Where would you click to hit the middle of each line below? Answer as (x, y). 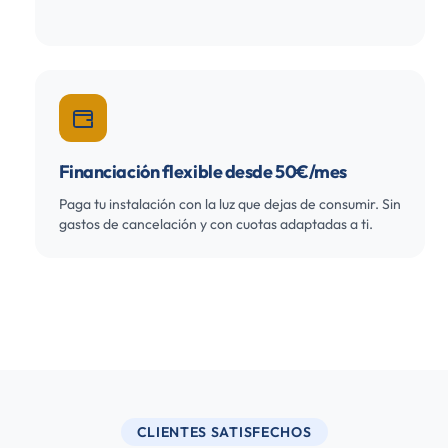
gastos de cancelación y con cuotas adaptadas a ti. (215, 224)
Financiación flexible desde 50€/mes (202, 171)
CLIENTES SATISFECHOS (224, 432)
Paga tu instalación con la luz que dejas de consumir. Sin (229, 204)
